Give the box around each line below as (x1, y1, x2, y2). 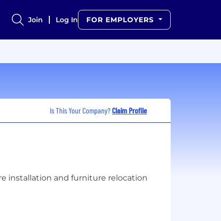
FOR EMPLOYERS (86, 15, 157, 24)
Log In (56, 15, 78, 24)
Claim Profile (112, 105, 147, 115)
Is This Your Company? (50, 105, 112, 115)
